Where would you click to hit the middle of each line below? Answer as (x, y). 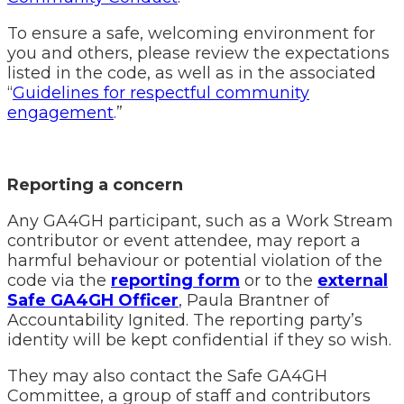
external (353, 280)
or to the (279, 280)
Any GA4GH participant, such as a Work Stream (200, 221)
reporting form (175, 280)
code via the (59, 280)
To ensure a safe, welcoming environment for (191, 33)
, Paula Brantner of (254, 300)
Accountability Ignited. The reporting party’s (185, 320)
